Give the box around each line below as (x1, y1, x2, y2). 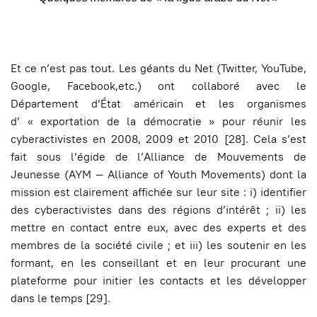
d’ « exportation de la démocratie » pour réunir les (11, 114, 306, 129)
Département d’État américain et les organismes (11, 96, 306, 112)
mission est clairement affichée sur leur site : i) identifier (11, 185, 306, 200)
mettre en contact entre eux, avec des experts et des (11, 220, 306, 236)
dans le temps (11, 291, 86, 306)
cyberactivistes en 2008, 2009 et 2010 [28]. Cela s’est (11, 132, 306, 147)
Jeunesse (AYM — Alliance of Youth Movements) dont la (11, 167, 306, 183)
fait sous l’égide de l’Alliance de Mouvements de (11, 149, 306, 165)
